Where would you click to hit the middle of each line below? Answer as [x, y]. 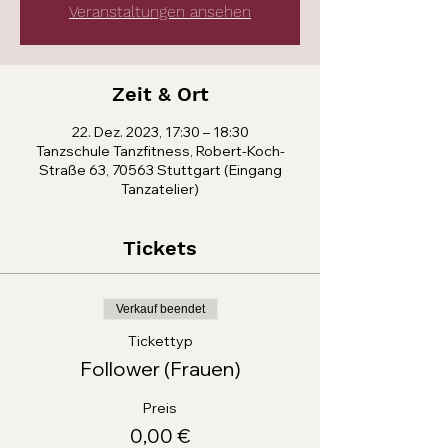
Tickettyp [160, 341]
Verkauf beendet [160, 309]
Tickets [160, 248]
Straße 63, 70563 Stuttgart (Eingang [160, 170]
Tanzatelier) [160, 189]
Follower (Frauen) [160, 368]
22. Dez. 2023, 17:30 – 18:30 [160, 132]
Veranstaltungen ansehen [160, 11]
